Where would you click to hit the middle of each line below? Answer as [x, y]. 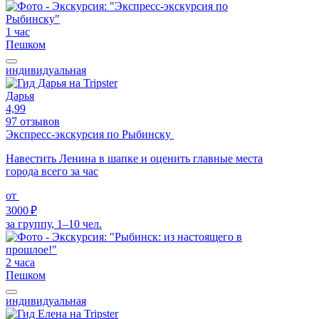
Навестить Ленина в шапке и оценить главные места [134, 158]
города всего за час [52, 171]
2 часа [20, 262]
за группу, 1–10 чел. [54, 224]
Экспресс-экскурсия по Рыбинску [90, 134]
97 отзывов [33, 121]
